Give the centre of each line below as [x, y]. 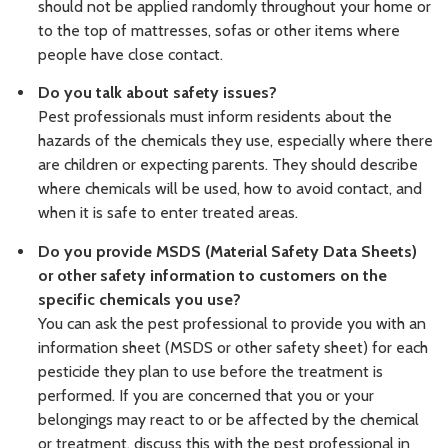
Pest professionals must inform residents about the [215, 117]
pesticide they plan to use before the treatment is [210, 372]
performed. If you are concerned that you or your [206, 396]
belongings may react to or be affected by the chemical [228, 420]
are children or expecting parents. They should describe [228, 165]
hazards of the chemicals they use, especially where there [235, 141]
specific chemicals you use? [139, 300]
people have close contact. [130, 54]
